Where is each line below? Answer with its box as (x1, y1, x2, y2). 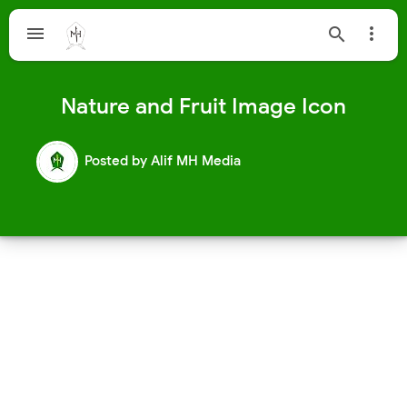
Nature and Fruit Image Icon (61, 93, 346, 120)
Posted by (84, 153, 151, 169)
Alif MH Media (151, 153, 241, 169)
